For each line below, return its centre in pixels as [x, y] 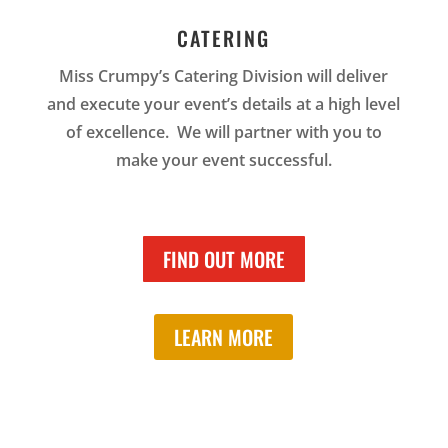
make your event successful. [223, 160]
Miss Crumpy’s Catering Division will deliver [224, 76]
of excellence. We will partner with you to [223, 132]
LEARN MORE [224, 337]
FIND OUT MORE [223, 259]
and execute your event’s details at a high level [224, 104]
